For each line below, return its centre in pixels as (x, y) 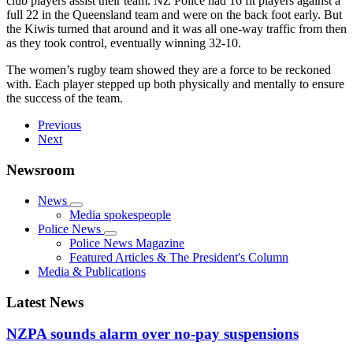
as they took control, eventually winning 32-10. (124, 43)
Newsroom (41, 170)
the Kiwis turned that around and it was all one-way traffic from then (176, 29)
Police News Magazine (127, 243)
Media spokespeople (120, 214)
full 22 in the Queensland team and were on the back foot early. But (174, 15)
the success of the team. (65, 98)
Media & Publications (92, 271)
